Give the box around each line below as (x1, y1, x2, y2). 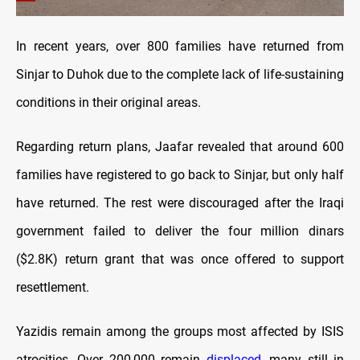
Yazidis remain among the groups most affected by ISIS (16, 323, 344, 339)
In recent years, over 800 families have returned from (16, 38, 344, 54)
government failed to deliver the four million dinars (16, 223, 344, 239)
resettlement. (16, 279, 89, 295)
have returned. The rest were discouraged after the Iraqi (16, 194, 344, 211)
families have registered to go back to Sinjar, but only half (16, 166, 344, 182)
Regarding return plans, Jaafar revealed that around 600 (16, 138, 344, 154)
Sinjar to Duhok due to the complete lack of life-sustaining (16, 66, 344, 82)
